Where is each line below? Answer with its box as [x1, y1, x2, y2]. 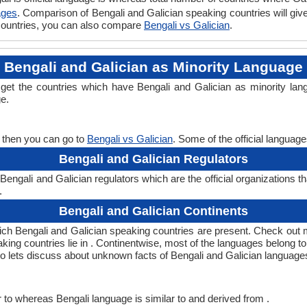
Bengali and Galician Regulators [59, 152, 248, 166]
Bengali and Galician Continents [59, 204, 248, 218]
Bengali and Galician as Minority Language [4, 59, 303, 75]
